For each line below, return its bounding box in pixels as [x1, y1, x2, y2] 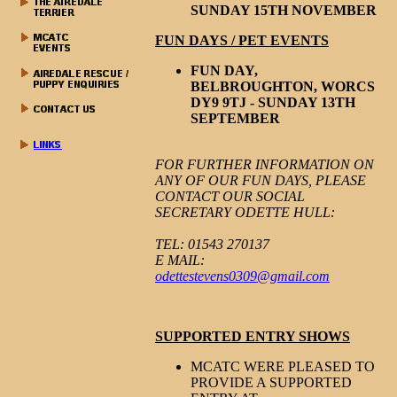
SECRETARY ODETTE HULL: [155, 205, 335, 220]
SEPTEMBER [191, 111, 280, 126]
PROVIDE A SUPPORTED [191, 375, 352, 390]
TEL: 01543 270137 [155, 237, 269, 252]
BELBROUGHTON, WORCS [191, 79, 375, 94]
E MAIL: [155, 253, 205, 268]
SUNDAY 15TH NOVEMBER [191, 3, 377, 18]
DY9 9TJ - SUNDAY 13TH [191, 95, 355, 110]
